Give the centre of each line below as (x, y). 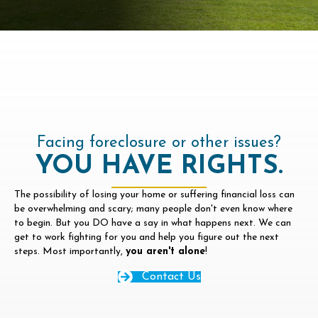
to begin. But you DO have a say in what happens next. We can (153, 223)
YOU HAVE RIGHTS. (159, 166)
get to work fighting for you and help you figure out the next (147, 237)
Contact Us (171, 277)
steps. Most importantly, (70, 251)
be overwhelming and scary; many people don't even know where (153, 209)
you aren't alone (165, 251)
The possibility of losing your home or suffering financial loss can (154, 194)
